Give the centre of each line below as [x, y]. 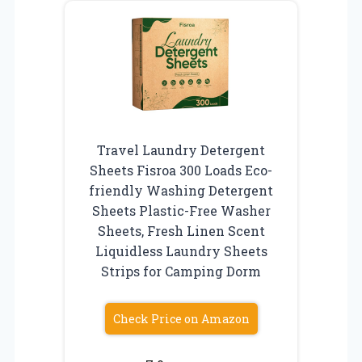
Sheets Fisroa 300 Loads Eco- [181, 170]
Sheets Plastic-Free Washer [181, 210]
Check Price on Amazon [181, 318]
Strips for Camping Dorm [181, 271]
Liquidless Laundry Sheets [181, 250]
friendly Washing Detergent [181, 190]
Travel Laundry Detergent [181, 149]
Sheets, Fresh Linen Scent [181, 230]
